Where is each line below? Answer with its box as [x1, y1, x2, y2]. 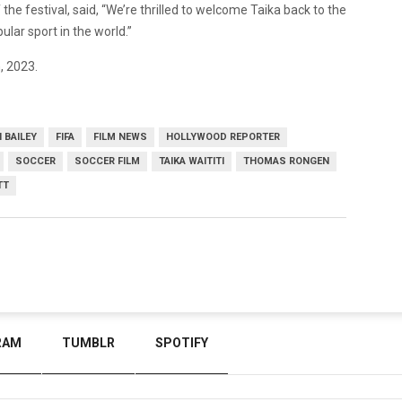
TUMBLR [62, 336, 115, 350]
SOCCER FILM [74, 154, 140, 167]
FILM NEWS [93, 130, 147, 143]
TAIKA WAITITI [159, 154, 224, 167]
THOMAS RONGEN [243, 154, 329, 167]
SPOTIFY [155, 336, 208, 350]
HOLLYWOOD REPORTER [166, 130, 280, 143]
